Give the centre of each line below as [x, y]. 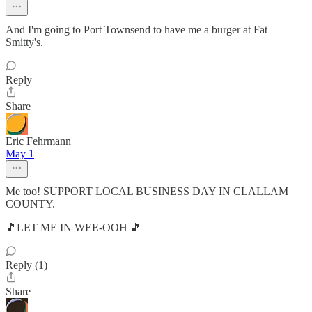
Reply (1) [26, 265]
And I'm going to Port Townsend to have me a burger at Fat [136, 30]
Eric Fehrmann [38, 141]
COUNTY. [30, 204]
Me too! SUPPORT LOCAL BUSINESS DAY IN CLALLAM [147, 191]
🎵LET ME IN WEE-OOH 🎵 [73, 227]
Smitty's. [24, 42]
